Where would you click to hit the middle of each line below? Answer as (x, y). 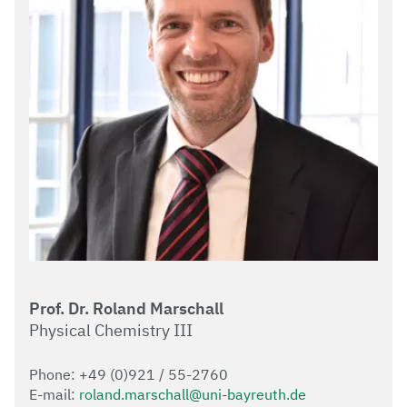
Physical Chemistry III (111, 331)
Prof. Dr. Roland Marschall (126, 309)
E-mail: (54, 395)
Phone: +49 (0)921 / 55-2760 (129, 375)
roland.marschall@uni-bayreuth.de (193, 395)
